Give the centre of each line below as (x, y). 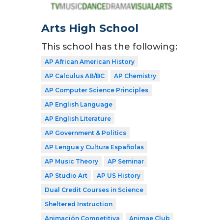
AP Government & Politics (85, 133)
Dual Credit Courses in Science (94, 190)
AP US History (119, 176)
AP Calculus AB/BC (75, 76)
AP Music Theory (71, 162)
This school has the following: (109, 47)
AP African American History (90, 62)
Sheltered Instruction (79, 204)
